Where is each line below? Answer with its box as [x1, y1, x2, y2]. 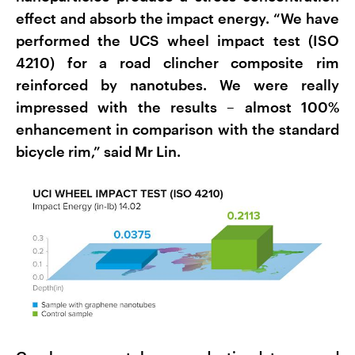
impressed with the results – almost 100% [16, 98, 339, 116]
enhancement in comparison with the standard [16, 120, 339, 139]
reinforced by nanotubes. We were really [16, 76, 339, 94]
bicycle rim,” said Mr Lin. [16, 143, 181, 161]
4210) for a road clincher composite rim [16, 54, 339, 72]
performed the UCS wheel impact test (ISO [16, 32, 339, 50]
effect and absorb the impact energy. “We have [16, 10, 339, 28]
